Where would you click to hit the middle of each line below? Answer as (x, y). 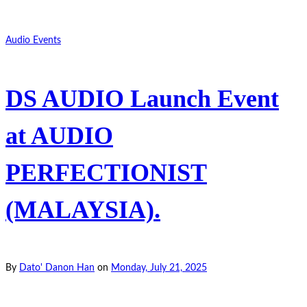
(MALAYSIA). (83, 210)
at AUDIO (59, 136)
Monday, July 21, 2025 (159, 268)
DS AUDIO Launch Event (142, 99)
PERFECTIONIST (106, 173)
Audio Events (33, 40)
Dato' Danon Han (57, 268)
